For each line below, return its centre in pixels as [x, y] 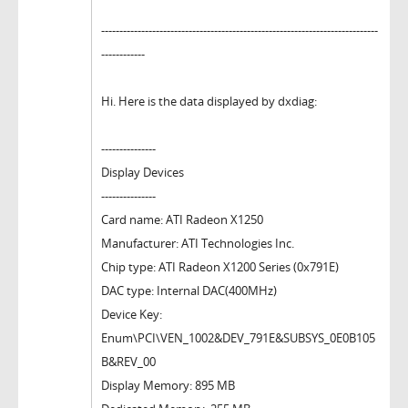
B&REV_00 [128, 361]
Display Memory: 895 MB [168, 385]
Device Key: [132, 314]
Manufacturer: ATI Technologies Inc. [198, 243]
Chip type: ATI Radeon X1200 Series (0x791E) [220, 266]
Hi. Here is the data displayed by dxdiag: [209, 101]
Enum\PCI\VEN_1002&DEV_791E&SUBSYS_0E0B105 [238, 337]
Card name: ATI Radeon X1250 [182, 219]
